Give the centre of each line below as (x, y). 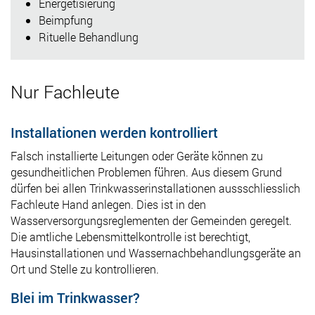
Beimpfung (66, 20)
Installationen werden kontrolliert (114, 132)
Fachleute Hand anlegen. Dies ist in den (108, 204)
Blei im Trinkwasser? (75, 297)
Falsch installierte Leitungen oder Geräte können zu (137, 155)
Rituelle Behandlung (89, 37)
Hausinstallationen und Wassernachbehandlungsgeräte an (156, 252)
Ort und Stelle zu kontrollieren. (85, 269)
